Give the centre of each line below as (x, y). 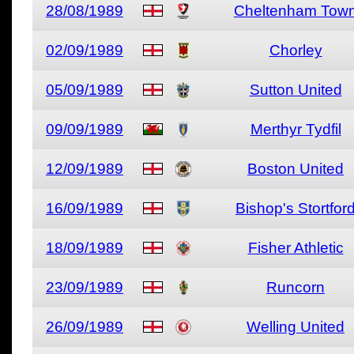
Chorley (296, 50)
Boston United (296, 169)
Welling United (296, 327)
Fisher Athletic (296, 248)
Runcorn (296, 287)
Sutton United (296, 90)
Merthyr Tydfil (296, 129)
